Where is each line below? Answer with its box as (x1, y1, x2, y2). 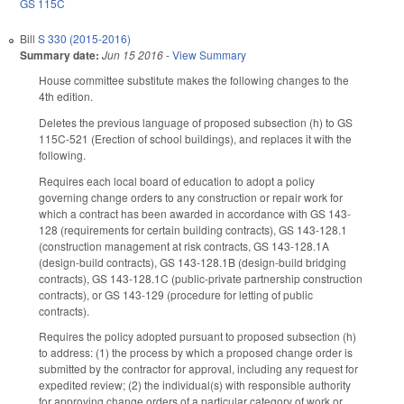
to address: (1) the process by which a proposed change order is (39, 344, 353, 361)
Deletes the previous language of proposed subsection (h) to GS (39, 114, 353, 130)
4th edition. (39, 88, 93, 105)
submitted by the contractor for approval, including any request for (39, 361, 358, 377)
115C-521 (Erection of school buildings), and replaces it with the (39, 130, 352, 146)
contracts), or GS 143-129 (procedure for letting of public (39, 286, 313, 302)
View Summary (172, 47, 246, 63)
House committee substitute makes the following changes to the (39, 72, 349, 88)
